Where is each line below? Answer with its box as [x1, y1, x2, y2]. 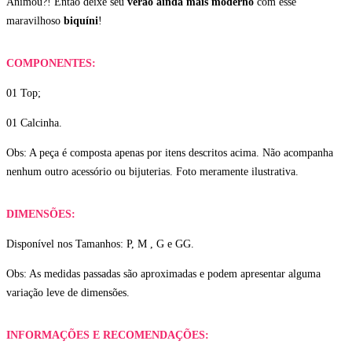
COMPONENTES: [6, 57, 96, 69]
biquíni [64, 14, 98, 27]
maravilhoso [6, 14, 64, 27]
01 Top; [6, 86, 41, 99]
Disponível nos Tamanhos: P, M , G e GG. [6, 237, 194, 250]
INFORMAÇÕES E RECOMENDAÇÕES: [6, 328, 209, 341]
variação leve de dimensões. [6, 286, 130, 299]
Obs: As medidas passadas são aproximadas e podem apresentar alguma [6, 267, 321, 280]
